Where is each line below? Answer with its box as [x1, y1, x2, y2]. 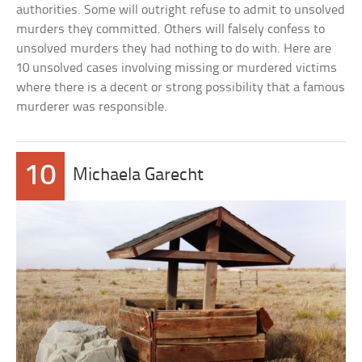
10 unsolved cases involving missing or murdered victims [16, 61, 338, 75]
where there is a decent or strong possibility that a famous [16, 81, 346, 95]
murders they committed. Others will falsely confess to [16, 23, 326, 36]
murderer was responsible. [16, 100, 168, 114]
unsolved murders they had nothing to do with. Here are [16, 42, 332, 56]
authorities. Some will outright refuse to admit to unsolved [16, 3, 346, 17]
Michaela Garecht [73, 166, 204, 185]
